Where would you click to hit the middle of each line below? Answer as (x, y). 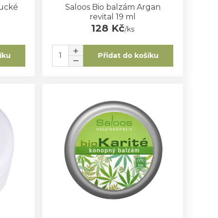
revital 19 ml (113, 17)
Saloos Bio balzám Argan (113, 7)
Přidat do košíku (128, 56)
